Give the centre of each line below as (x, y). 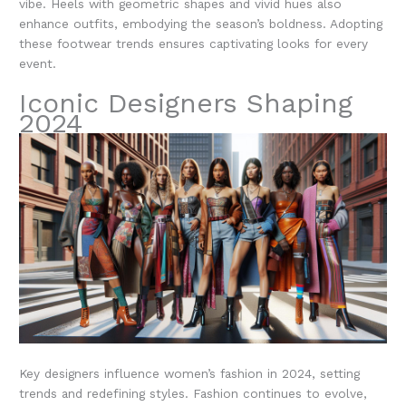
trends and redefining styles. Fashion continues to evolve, (193, 393)
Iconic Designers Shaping (186, 102)
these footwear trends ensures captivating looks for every (194, 43)
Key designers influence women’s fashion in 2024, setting (190, 373)
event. (38, 63)
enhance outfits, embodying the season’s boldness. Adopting (201, 23)
